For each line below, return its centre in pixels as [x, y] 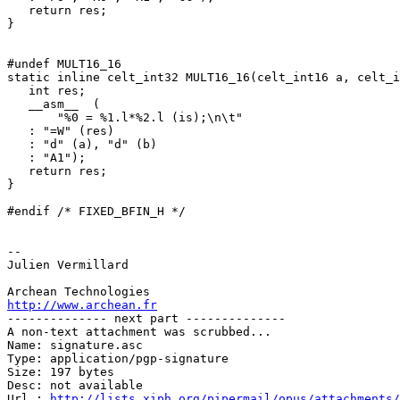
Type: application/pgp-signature [118, 359]
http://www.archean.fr [82, 305]
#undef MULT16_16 [64, 64]
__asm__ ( [54, 104]
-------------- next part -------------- [146, 319]
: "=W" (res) [61, 131]
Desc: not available [75, 386]
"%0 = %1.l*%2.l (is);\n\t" [125, 118]
